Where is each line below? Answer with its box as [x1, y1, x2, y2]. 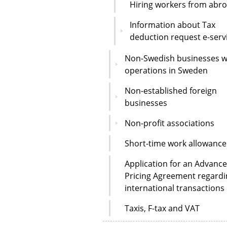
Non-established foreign [125, 85, 217, 96]
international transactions [125, 182, 224, 194]
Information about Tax [130, 19, 215, 30]
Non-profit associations [125, 117, 214, 129]
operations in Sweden [125, 64, 208, 76]
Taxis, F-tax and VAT [125, 202, 200, 214]
